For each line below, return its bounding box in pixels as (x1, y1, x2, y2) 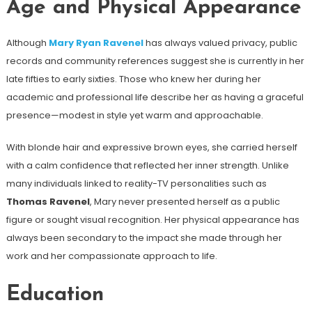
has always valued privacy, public (143, 36, 297, 49)
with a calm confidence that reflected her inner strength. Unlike (6, 158, 289, 172)
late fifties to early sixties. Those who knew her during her (6, 72, 261, 86)
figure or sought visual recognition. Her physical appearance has (6, 212, 299, 226)
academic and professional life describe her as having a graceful (6, 90, 304, 104)
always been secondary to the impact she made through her (6, 231, 282, 244)
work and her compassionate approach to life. (6, 249, 217, 263)
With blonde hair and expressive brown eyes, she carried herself (6, 140, 297, 154)
